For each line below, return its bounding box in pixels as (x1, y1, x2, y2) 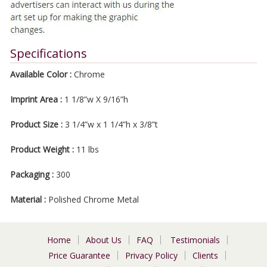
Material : (10, 194, 46, 205)
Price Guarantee (48, 250, 110, 261)
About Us (85, 234, 122, 246)
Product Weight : (10, 144, 76, 155)
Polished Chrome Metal (45, 194, 139, 205)
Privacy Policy (125, 250, 178, 261)
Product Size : (10, 119, 65, 130)
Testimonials (170, 234, 220, 246)
